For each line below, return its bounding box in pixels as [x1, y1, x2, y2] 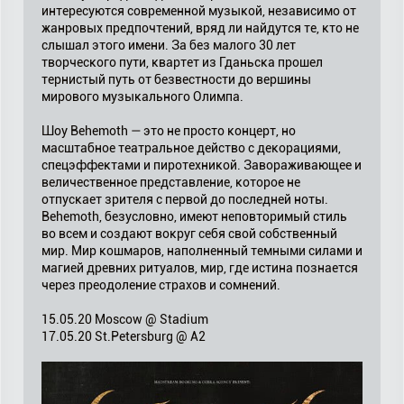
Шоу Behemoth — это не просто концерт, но [41, 124, 296, 138]
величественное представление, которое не [41, 175, 300, 189]
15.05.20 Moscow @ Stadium [41, 312, 208, 326]
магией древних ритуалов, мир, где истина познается [41, 261, 358, 275]
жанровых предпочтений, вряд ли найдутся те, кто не [41, 21, 359, 35]
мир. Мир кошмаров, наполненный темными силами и [41, 243, 363, 258]
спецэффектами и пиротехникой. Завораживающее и [41, 158, 362, 172]
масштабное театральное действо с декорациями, [41, 141, 341, 155]
